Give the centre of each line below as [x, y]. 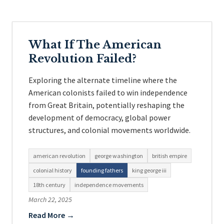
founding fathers [102, 170]
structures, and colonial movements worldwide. [109, 130]
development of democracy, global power [99, 117]
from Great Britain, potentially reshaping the [106, 105]
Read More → [51, 215]
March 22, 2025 [50, 199]
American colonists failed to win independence [108, 92]
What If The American [95, 45]
